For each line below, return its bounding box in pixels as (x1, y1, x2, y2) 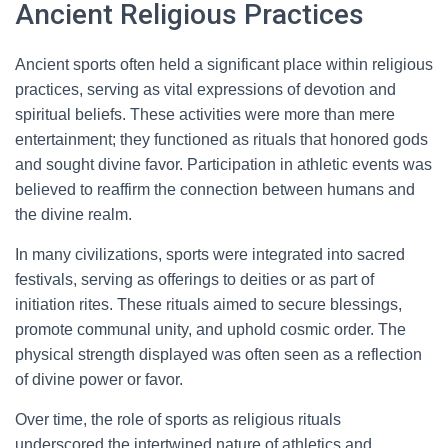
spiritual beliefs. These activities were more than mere (15, 106, 395, 123)
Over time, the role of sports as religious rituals (15, 411, 341, 428)
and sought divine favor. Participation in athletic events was (15, 156, 432, 173)
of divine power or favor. (15, 371, 183, 388)
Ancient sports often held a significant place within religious (15, 56, 433, 73)
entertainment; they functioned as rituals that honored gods (15, 131, 428, 148)
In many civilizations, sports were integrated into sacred (15, 246, 405, 263)
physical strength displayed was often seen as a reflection (15, 346, 422, 363)
